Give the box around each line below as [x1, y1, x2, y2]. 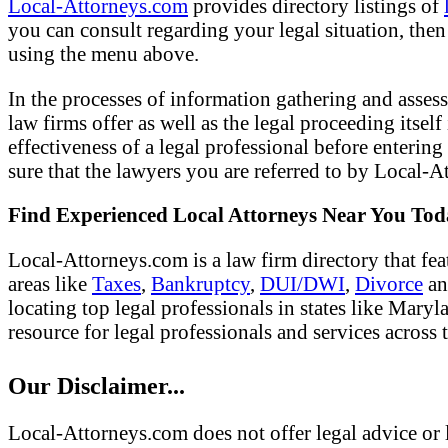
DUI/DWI [260, 272, 345, 296]
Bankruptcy [151, 272, 250, 296]
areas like [8, 272, 92, 296]
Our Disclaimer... [8, 372, 185, 399]
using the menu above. [8, 41, 199, 65]
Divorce [355, 272, 423, 296]
